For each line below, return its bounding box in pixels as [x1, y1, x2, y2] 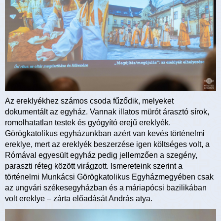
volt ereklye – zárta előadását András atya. [5, 194, 152, 203]
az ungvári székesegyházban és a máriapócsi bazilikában [5, 184, 207, 192]
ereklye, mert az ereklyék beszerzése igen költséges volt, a [5, 140, 210, 149]
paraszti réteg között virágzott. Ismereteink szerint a [5, 162, 183, 171]
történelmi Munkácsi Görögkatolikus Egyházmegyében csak [5, 173, 214, 182]
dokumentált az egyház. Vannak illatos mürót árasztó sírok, [5, 108, 209, 116]
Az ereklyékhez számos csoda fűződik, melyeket [5, 97, 174, 106]
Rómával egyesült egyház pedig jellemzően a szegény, [5, 151, 197, 160]
